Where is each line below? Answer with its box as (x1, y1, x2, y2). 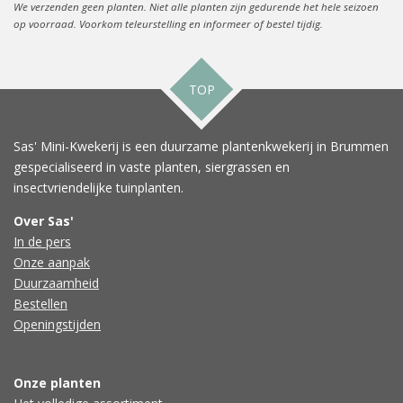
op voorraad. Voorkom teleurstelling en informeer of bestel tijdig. (13, 16, 323, 31)
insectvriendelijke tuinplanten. (13, 179, 184, 197)
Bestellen (13, 295, 67, 313)
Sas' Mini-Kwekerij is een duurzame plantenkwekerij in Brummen (13, 138, 389, 156)
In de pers (13, 233, 71, 251)
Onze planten (13, 374, 101, 392)
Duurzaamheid (13, 274, 99, 292)
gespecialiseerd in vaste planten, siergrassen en (13, 158, 290, 176)
